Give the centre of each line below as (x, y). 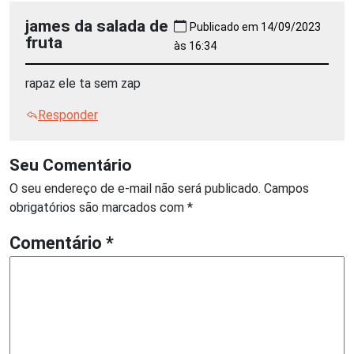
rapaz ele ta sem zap (83, 83)
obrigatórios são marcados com (98, 207)
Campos (286, 188)
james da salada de (97, 25)
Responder (68, 115)
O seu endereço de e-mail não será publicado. (135, 188)
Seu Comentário (71, 164)
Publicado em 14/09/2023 (255, 26)
